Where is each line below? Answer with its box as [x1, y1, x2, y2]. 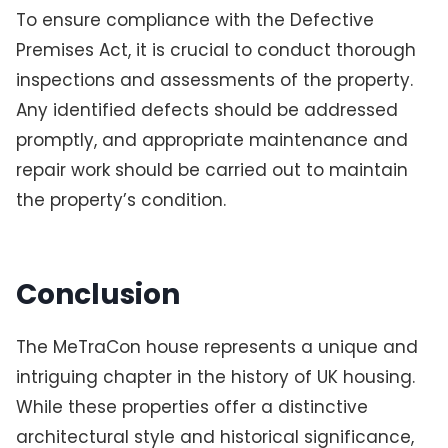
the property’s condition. [15, 188, 226, 213]
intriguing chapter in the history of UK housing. [15, 364, 415, 389]
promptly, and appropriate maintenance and [15, 128, 408, 153]
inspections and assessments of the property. [15, 68, 413, 93]
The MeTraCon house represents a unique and [15, 334, 418, 359]
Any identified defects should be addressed [15, 98, 398, 123]
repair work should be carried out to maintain [15, 158, 408, 183]
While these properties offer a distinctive [15, 394, 368, 419]
